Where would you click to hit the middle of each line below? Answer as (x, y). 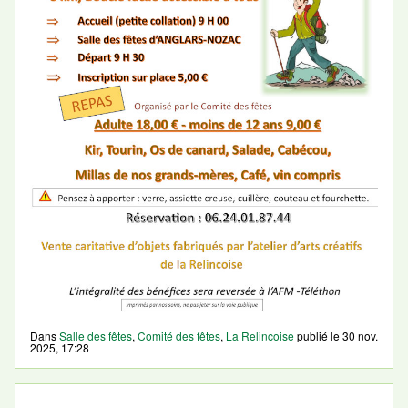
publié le (318, 336)
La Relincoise (260, 336)
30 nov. (360, 336)
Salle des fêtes (96, 336)
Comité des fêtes (179, 336)
